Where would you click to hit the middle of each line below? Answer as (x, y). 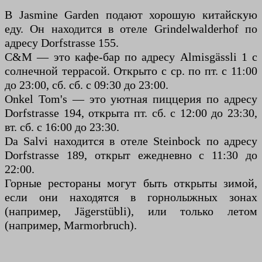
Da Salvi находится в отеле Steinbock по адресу (131, 141)
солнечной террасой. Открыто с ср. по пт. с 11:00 (131, 71)
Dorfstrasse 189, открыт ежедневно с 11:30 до (131, 155)
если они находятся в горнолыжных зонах (131, 197)
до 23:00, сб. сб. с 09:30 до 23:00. (87, 85)
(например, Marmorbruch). (71, 225)
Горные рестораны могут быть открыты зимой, (131, 183)
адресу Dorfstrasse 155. (62, 43)
